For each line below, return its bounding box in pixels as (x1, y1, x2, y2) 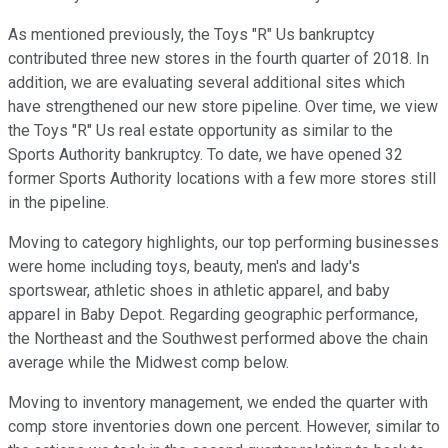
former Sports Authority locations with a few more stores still (8, 169, 436, 189)
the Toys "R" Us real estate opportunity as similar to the (8, 121, 393, 141)
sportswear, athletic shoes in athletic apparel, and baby (8, 281, 390, 301)
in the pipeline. (8, 193, 109, 213)
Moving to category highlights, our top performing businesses (8, 233, 439, 253)
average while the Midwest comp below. (8, 353, 289, 373)
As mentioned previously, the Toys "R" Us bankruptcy (8, 25, 375, 45)
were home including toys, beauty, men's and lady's (8, 257, 360, 277)
